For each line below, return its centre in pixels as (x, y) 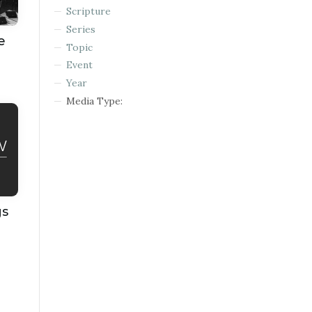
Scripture (88, 11)
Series (80, 29)
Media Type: (94, 101)
